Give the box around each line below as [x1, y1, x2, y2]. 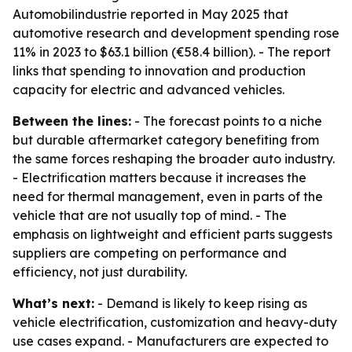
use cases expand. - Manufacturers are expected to [13, 333, 328, 349]
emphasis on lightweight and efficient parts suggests [13, 226, 332, 242]
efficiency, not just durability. [13, 264, 187, 280]
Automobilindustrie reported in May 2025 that [13, 6, 288, 22]
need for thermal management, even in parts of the [13, 189, 323, 204]
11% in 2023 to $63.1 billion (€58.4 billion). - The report [13, 44, 331, 60]
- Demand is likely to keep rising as [94, 295, 307, 311]
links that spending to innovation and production [13, 63, 306, 79]
